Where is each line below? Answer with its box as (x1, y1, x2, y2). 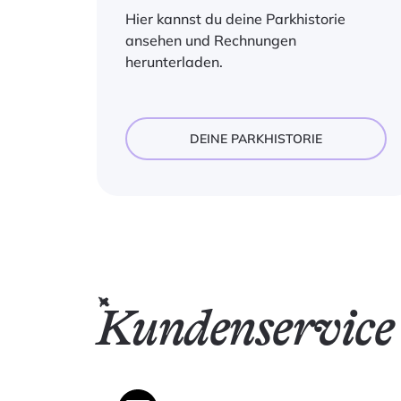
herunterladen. (124, 53, 223, 71)
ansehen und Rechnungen (124, 31, 296, 49)
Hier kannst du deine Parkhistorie (124, 10, 346, 28)
